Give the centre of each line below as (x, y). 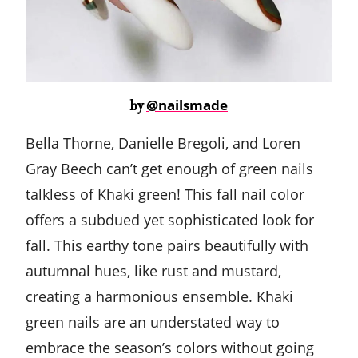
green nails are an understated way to (153, 322)
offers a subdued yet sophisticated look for (170, 220)
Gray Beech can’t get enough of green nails (169, 169)
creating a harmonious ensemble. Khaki (159, 297)
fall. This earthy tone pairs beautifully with (167, 246)
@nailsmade (187, 105)
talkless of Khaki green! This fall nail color (165, 195)
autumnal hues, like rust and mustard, (153, 271)
